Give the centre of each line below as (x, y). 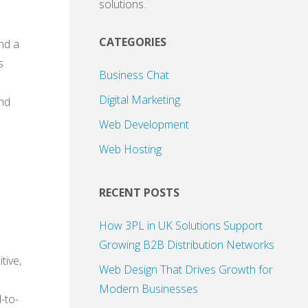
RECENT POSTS (139, 193)
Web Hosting (130, 150)
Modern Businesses (148, 289)
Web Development (144, 125)
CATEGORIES (133, 42)
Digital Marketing (140, 100)
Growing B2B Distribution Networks (187, 245)
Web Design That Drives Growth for (186, 270)
